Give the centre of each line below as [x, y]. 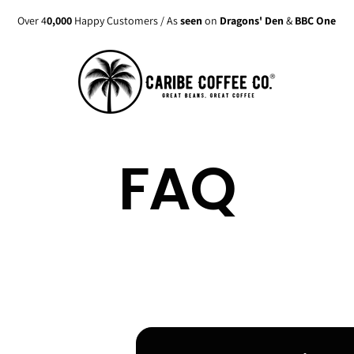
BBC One [316, 21]
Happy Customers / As [126, 21]
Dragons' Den [253, 21]
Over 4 [32, 21]
